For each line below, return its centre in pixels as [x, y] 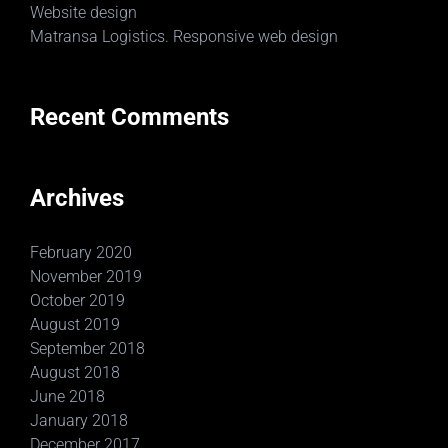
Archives [77, 198]
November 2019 [86, 276]
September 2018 [87, 348]
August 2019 [75, 324]
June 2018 [67, 396]
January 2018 [79, 420]
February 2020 [81, 252]
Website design [83, 12]
